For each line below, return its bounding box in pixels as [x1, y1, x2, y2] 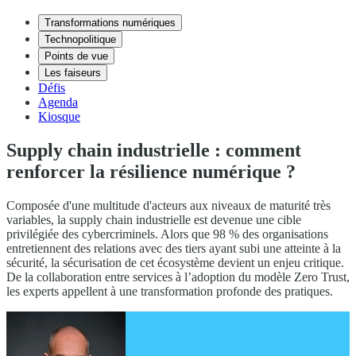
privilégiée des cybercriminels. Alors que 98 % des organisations [6, 226, 328, 241]
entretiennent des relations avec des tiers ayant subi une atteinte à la [6, 241, 341, 255]
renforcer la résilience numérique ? [6, 161, 296, 182]
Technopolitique [44, 33, 116, 45]
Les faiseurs [44, 67, 101, 79]
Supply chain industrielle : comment [6, 139, 301, 161]
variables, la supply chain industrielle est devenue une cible [6, 212, 301, 226]
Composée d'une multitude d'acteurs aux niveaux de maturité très [6, 198, 331, 212]
